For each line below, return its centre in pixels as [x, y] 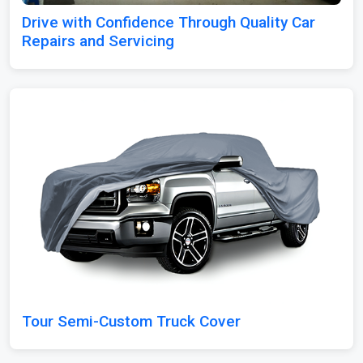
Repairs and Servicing [98, 41]
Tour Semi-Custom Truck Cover [131, 321]
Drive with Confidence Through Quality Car [169, 23]
